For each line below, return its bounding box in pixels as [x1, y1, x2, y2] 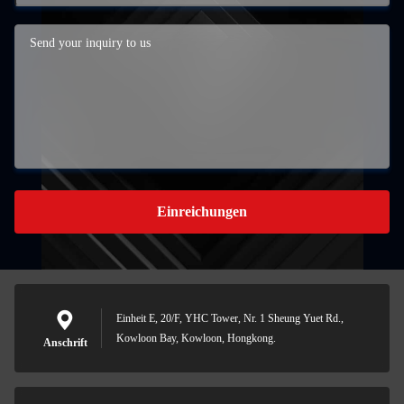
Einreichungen [157, 204, 247, 219]
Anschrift [42, 336, 87, 349]
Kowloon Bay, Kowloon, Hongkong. [116, 332, 276, 344]
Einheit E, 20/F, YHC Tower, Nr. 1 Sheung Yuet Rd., [116, 312, 344, 325]
